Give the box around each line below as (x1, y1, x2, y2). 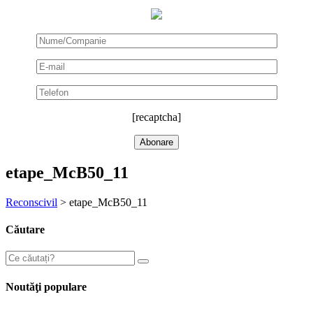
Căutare (6, 224, 45, 236)
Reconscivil (6, 196, 57, 208)
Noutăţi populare (6, 280, 87, 293)
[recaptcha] (132, 111, 181, 123)
